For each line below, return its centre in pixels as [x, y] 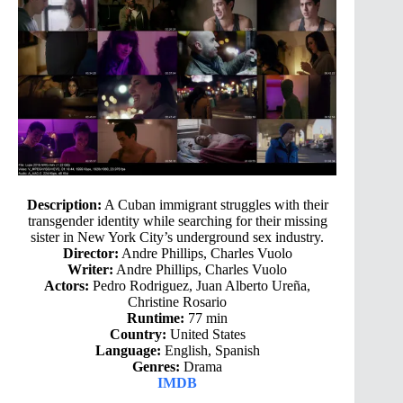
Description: [64, 205]
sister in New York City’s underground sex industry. [178, 237]
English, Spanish [210, 351]
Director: [90, 254]
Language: [128, 351]
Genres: [157, 367]
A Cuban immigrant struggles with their [215, 205]
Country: [138, 335]
